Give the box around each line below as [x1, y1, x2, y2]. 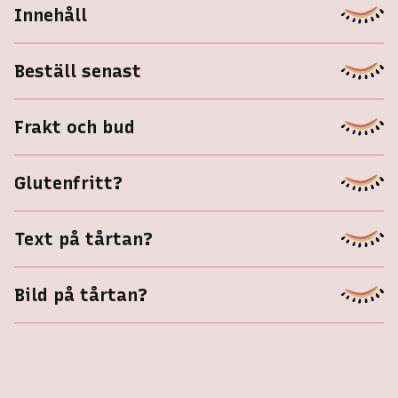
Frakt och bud [14, 115, 135, 138]
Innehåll [14, 4, 87, 26]
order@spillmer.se [133, 225, 266, 243]
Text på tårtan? [14, 227, 153, 250]
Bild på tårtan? [14, 283, 147, 306]
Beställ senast [14, 60, 141, 82]
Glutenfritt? [14, 171, 123, 194]
